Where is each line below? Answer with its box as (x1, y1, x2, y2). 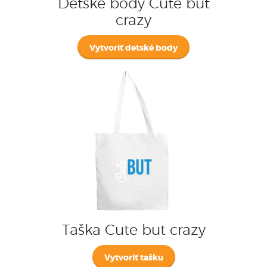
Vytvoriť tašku (104, 253, 163, 262)
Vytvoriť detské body (89, 44, 178, 52)
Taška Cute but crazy (61, 223, 206, 238)
